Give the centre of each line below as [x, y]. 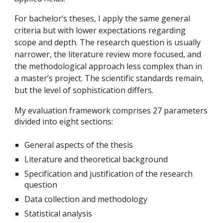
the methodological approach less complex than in [109, 66]
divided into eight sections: [64, 121]
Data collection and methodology [86, 199]
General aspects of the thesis [79, 145]
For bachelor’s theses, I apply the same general [103, 18]
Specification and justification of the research [109, 174]
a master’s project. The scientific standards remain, [109, 78]
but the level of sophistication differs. [84, 90]
